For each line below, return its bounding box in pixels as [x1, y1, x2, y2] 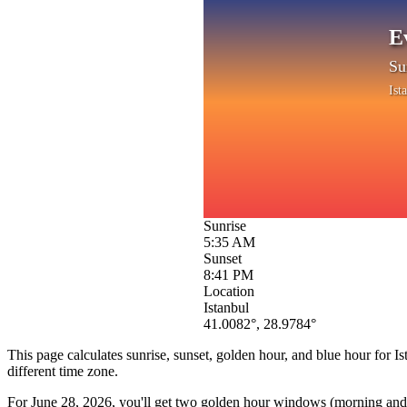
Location [203, 283, 254, 299]
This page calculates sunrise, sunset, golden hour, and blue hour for [7, 346, 394, 362]
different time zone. [7, 362, 118, 379]
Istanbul [203, 299, 249, 315]
